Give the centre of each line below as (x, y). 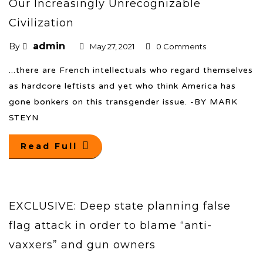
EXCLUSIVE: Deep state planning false (120, 206)
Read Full (49, 146)
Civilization (41, 23)
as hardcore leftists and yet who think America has (122, 86)
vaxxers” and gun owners (82, 245)
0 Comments (181, 46)
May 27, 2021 (112, 46)
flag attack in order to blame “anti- (110, 225)
